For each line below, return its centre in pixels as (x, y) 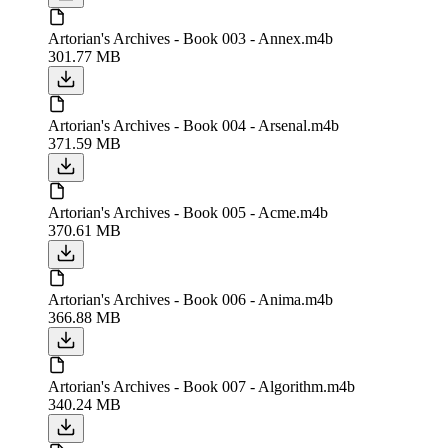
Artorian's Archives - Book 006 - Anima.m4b (190, 299)
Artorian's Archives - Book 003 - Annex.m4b (190, 38)
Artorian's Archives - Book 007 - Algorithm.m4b (201, 386)
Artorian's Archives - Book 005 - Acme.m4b (188, 212)
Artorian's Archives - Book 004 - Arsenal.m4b (193, 125)
